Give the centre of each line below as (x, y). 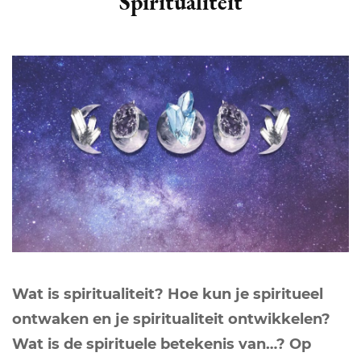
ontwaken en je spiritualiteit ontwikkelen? (171, 319)
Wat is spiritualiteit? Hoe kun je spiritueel (168, 294)
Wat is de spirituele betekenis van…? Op (162, 344)
